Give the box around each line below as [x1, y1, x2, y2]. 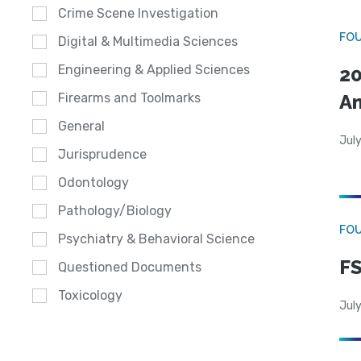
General [58, 118, 105, 135]
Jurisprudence [58, 147, 147, 163]
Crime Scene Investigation [58, 6, 218, 22]
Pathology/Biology [58, 203, 172, 219]
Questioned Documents [58, 259, 201, 276]
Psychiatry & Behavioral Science [58, 231, 255, 247]
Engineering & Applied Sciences [58, 62, 250, 78]
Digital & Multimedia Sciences [58, 34, 238, 50]
